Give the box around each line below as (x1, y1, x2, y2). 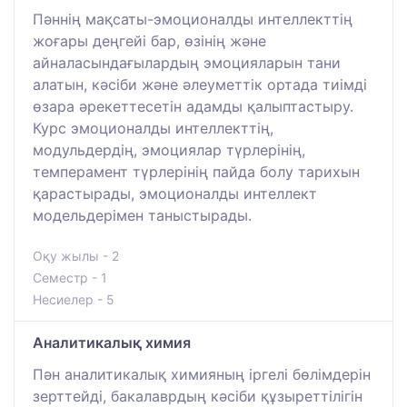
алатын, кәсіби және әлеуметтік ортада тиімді (33, 74, 367, 94)
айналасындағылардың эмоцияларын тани (33, 53, 341, 72)
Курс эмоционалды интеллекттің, (33, 118, 273, 137)
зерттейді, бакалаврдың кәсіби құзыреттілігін (33, 386, 362, 405)
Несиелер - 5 (33, 291, 114, 307)
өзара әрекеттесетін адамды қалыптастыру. (33, 96, 353, 115)
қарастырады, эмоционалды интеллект (33, 184, 317, 203)
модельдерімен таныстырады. (33, 205, 252, 224)
